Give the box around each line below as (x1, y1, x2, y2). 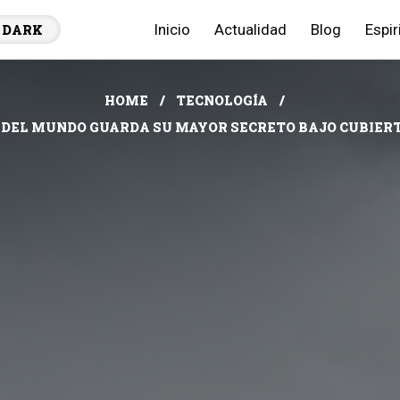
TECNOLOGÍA (176, 92, 268, 109)
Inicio (154, 21, 190, 38)
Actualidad (214, 21, 287, 38)
